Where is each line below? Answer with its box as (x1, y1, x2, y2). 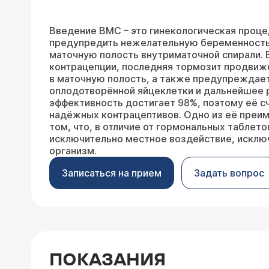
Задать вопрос (194, 167, 264, 179)
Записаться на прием (62, 167, 162, 179)
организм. (49, 145, 97, 157)
